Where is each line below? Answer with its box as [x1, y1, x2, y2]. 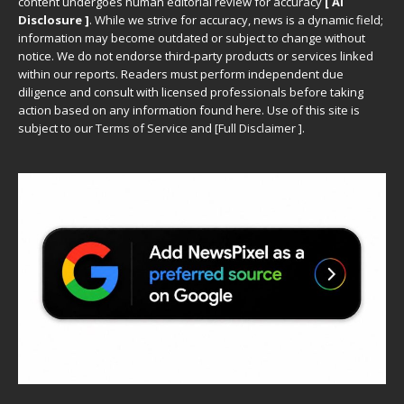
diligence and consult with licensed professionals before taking [18, 84, 363, 100]
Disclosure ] [18, 12, 89, 28]
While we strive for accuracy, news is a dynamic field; [95, 12, 383, 28]
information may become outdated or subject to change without [18, 30, 365, 46]
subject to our [18, 120, 96, 136]
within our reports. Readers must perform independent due [18, 66, 344, 82]
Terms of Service [96, 120, 188, 136]
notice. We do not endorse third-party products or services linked [18, 48, 373, 64]
